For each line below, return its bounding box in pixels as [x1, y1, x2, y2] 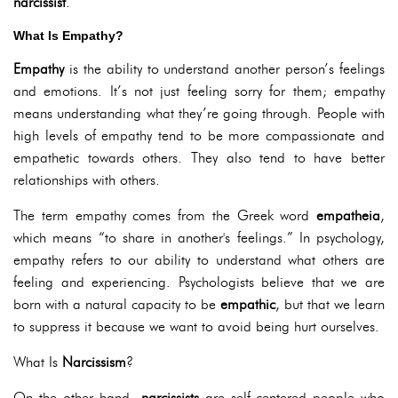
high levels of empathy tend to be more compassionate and [13, 127, 385, 145]
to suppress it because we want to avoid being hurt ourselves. [13, 318, 379, 336]
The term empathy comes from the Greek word [13, 207, 316, 225]
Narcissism [62, 354, 126, 371]
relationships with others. [13, 171, 160, 189]
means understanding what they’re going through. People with [13, 105, 385, 123]
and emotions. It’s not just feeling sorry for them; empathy [13, 83, 385, 100]
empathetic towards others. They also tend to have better [13, 149, 385, 167]
